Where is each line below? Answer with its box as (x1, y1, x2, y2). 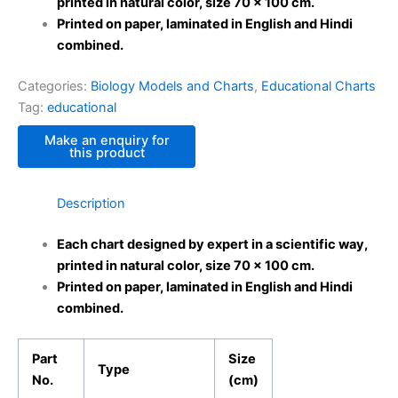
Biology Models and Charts (91, 77, 254, 94)
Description (56, 195, 125, 212)
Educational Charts (261, 77, 376, 94)
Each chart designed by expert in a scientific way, (56, 235, 368, 252)
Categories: (18, 77, 91, 94)
